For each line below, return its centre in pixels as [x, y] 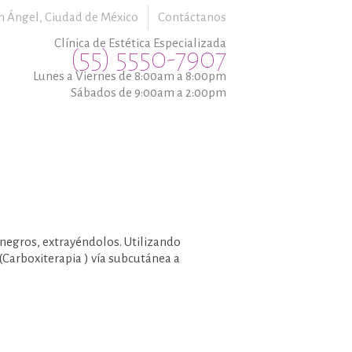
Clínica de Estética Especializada [140, 43]
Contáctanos [192, 17]
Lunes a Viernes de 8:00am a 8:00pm [129, 76]
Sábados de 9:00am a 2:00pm [148, 92]
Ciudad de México [92, 17]
